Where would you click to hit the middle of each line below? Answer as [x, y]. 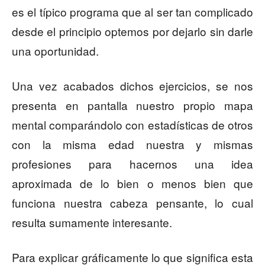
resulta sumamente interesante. [92, 222]
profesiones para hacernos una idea [132, 164]
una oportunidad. [55, 51]
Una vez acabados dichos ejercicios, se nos [132, 86]
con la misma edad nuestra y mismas [132, 144]
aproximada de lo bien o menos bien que [132, 183]
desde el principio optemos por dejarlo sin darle [132, 31]
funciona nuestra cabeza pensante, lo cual [132, 203]
